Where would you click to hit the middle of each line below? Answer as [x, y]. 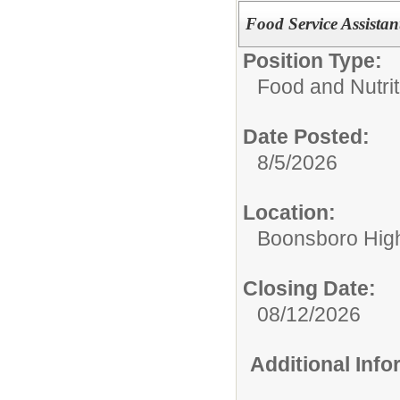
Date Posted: [306, 136]
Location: [289, 212]
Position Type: [312, 60]
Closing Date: [309, 288]
